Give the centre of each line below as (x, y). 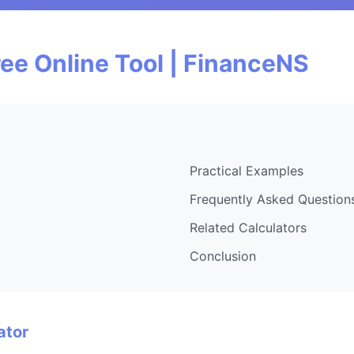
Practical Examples (247, 170)
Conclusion (223, 256)
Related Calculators (248, 227)
